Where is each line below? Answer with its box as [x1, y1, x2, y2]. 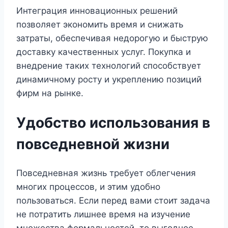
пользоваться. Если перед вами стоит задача [16, 195, 210, 206]
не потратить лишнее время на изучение [16, 209, 190, 220]
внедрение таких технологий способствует [16, 60, 201, 71]
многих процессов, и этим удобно [16, 182, 160, 192]
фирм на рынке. [16, 88, 83, 98]
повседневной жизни [16, 135, 169, 153]
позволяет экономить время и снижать [16, 19, 183, 30]
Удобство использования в [16, 113, 210, 131]
